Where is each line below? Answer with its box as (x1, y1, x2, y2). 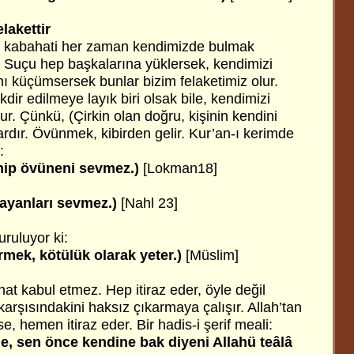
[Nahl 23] (121, 195, 178, 211)
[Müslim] (182, 247, 239, 263)
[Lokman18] (143, 160, 217, 176)
